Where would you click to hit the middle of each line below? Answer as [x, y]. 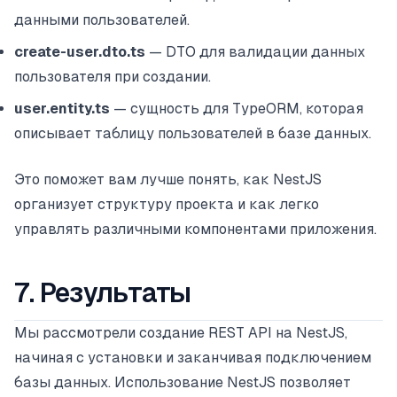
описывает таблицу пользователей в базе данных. [193, 133]
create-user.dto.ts [80, 52]
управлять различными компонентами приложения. [195, 229]
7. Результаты [103, 293]
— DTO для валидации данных [255, 52]
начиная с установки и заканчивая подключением [193, 358]
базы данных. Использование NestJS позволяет [183, 382]
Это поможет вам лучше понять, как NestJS [168, 179]
